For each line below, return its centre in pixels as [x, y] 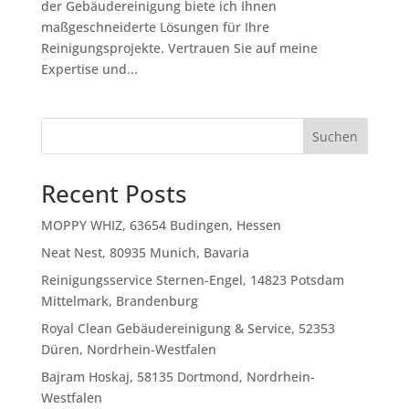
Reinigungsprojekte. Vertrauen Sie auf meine [179, 48]
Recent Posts [114, 194]
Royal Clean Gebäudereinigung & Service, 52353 [188, 329]
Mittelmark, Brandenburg [119, 301]
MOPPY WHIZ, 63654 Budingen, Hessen [161, 225]
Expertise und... [89, 69]
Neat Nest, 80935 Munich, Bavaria [145, 253]
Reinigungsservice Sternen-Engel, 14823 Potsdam [192, 280]
